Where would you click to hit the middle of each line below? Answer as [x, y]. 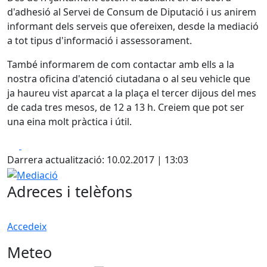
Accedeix [27, 226]
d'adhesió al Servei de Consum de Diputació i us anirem [132, 12]
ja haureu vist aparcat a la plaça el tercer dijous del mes [132, 93]
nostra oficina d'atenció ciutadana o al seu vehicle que [129, 79]
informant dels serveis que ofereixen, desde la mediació [133, 26]
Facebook [43, 145]
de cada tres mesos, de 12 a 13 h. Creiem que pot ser [126, 107]
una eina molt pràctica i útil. [69, 122]
